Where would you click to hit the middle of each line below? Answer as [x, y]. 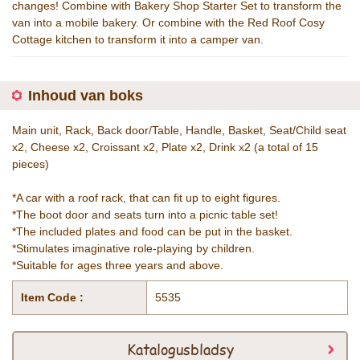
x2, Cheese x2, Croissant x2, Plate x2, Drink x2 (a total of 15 [165, 147]
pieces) [31, 164]
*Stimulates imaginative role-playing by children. [133, 248]
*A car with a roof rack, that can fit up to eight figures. [146, 198]
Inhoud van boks [86, 96]
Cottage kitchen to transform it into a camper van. [138, 39]
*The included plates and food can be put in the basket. [152, 231]
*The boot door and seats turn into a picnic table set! [145, 215]
